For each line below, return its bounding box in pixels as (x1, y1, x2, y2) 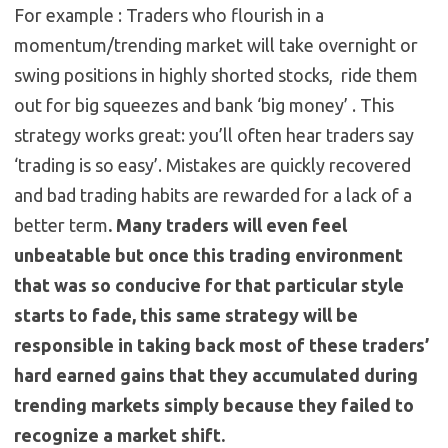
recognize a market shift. (14, 425, 229, 446)
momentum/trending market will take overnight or (14, 35, 418, 56)
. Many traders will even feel (108, 215, 347, 236)
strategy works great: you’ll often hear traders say (14, 125, 414, 146)
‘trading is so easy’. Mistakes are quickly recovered (14, 155, 411, 176)
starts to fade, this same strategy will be (14, 305, 358, 326)
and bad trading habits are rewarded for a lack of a (14, 185, 412, 206)
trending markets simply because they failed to (14, 395, 414, 416)
